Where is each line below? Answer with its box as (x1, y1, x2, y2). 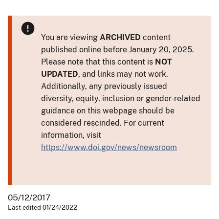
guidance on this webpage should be (41, 106, 175, 115)
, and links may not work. (78, 69, 168, 79)
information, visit (41, 130, 101, 140)
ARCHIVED (100, 32, 141, 42)
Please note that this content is (41, 57, 155, 66)
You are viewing (41, 32, 100, 42)
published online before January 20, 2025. (41, 44, 194, 54)
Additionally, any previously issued (41, 81, 167, 91)
